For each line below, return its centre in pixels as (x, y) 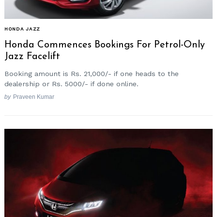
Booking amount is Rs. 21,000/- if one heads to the (92, 74)
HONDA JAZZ (22, 29)
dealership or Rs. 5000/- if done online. (71, 84)
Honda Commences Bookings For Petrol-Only (105, 45)
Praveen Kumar (33, 96)
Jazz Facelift (32, 56)
